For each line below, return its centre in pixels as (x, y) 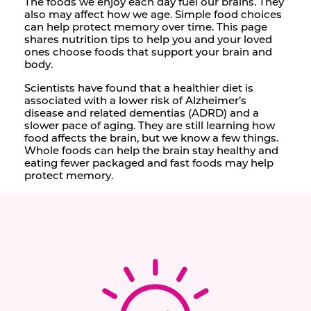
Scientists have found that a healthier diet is (139, 88)
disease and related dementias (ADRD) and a (142, 113)
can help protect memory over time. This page (146, 27)
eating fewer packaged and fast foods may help (149, 163)
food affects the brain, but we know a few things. (151, 138)
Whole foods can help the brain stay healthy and (151, 150)
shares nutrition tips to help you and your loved (148, 39)
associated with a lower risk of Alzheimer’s (135, 100)
